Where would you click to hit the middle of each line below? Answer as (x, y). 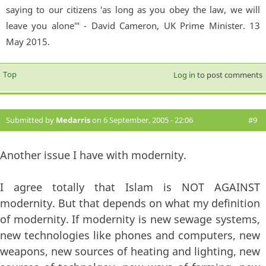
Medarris (73, 120)
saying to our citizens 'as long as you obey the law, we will (133, 9)
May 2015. (28, 41)
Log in (184, 75)
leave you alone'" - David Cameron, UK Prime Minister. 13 (133, 25)
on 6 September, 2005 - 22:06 (142, 120)
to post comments (229, 75)
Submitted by (31, 120)
